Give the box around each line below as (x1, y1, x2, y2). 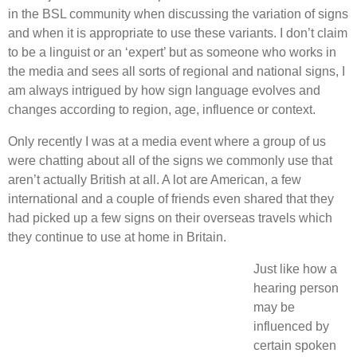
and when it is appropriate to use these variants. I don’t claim (8, 25, 347, 40)
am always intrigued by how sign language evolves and (8, 83, 320, 97)
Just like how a (253, 261, 337, 276)
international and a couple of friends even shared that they (8, 191, 334, 206)
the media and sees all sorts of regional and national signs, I (8, 64, 345, 78)
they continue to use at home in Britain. (8, 229, 226, 244)
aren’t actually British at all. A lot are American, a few (8, 172, 301, 186)
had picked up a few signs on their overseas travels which (8, 210, 332, 225)
